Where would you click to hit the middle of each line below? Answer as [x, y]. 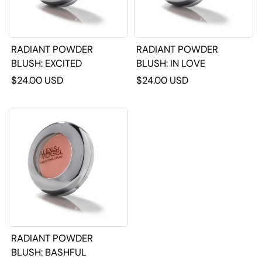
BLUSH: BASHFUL [66, 252]
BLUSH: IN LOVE [188, 63]
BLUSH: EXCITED [64, 63]
